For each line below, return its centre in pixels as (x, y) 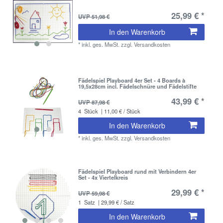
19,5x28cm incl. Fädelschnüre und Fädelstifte (138, 86)
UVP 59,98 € (94, 193)
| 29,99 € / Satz (116, 202)
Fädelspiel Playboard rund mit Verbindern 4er (137, 171)
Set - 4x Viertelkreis (103, 177)
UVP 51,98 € (94, 16)
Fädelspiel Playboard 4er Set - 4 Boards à (132, 80)
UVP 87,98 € (94, 102)
